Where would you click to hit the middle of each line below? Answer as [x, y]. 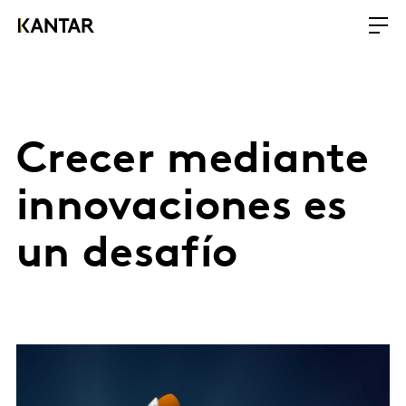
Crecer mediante [193, 161]
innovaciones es [182, 208]
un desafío [127, 256]
